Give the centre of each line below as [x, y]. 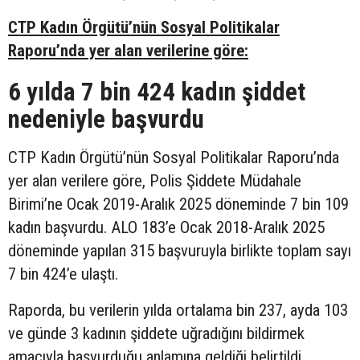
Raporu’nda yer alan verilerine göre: [128, 51]
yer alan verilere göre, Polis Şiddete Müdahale [155, 181]
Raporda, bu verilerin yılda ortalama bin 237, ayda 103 [178, 311]
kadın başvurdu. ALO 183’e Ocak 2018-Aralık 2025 [166, 228]
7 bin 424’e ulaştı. [63, 274]
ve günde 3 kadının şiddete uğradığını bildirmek [156, 334]
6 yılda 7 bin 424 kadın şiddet [157, 92]
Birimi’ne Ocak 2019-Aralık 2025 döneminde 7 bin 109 [178, 205]
